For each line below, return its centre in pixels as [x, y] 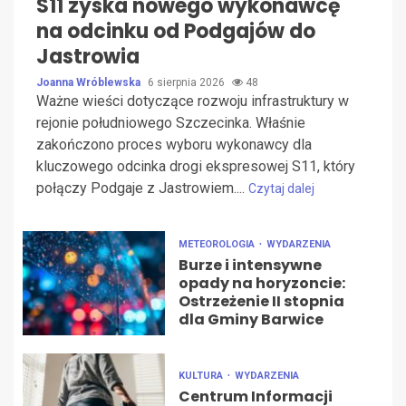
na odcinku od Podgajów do [176, 32]
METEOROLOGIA [217, 245]
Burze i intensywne [250, 266]
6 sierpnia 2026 [188, 83]
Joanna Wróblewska [90, 83]
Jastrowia [88, 57]
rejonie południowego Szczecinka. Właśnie [171, 123]
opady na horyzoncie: [261, 284]
